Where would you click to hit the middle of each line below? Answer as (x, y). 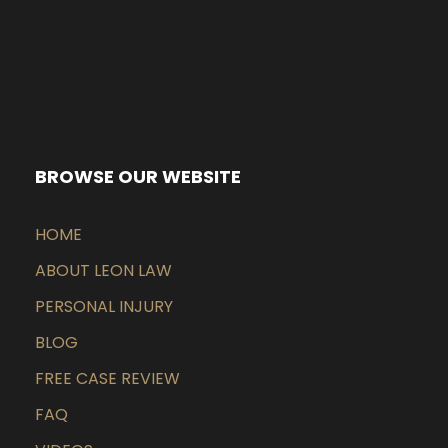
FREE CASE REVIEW (107, 379)
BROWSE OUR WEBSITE (138, 177)
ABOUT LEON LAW (103, 271)
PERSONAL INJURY (104, 307)
